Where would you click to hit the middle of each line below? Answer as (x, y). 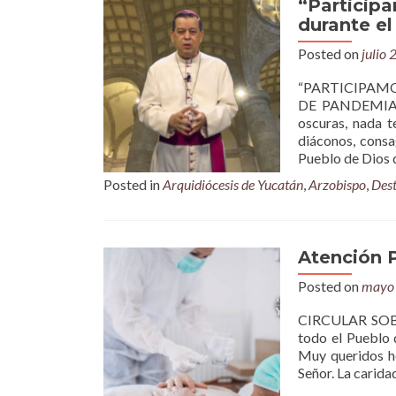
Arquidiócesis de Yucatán (233, 184)
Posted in (133, 184)
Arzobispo (337, 184)
